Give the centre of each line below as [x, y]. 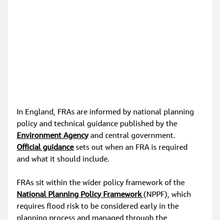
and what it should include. [63, 160]
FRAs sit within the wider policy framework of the [101, 183]
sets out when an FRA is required [132, 148]
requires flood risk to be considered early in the [99, 207]
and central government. [133, 136]
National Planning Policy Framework [80, 195]
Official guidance [45, 148]
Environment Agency [53, 136]
